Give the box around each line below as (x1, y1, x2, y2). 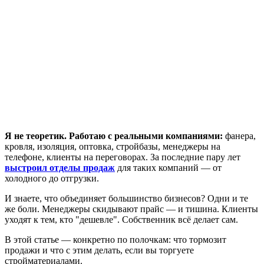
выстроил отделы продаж (5, 162, 115, 173)
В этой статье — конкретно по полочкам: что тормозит (5, 234, 226, 245)
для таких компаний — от (115, 162, 222, 173)
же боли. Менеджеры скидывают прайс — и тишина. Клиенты (5, 203, 258, 214)
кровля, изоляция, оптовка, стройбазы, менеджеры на (5, 141, 220, 151)
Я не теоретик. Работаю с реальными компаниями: (5, 130, 223, 141)
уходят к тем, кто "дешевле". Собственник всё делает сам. (5, 214, 238, 225)
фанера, (223, 130, 256, 141)
